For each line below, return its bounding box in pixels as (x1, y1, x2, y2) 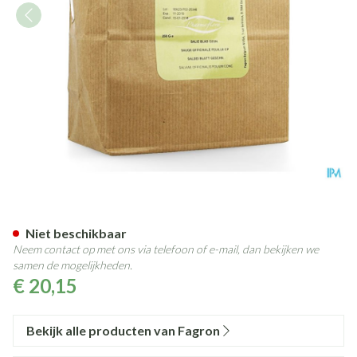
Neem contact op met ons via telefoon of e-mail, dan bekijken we (13, 242, 319, 256)
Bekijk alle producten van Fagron (26, 323, 220, 338)
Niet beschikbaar (25, 226, 127, 241)
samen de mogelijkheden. (13, 258, 132, 272)
